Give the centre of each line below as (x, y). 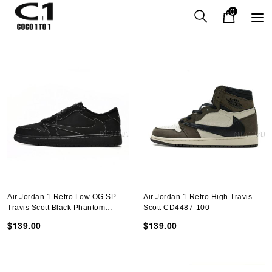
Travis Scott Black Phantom (56, 208)
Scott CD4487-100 (176, 208)
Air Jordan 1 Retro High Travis (198, 197)
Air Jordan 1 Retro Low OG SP (62, 197)
